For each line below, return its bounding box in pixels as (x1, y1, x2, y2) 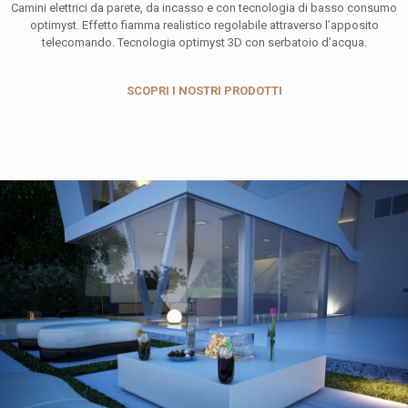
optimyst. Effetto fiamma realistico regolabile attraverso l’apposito (29, 17, 379, 32)
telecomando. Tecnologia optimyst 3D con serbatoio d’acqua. (41, 35, 367, 49)
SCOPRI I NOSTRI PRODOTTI (126, 83, 282, 97)
